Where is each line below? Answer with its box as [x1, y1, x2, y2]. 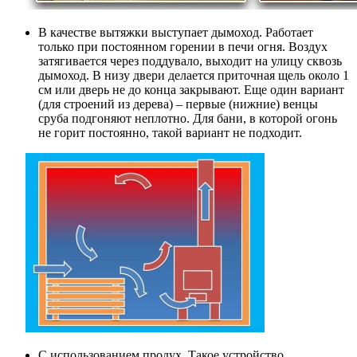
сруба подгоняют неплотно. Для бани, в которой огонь [38, 112, 337, 126]
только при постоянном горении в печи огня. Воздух [38, 40, 328, 54]
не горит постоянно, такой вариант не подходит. [38, 126, 302, 140]
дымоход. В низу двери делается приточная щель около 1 [38, 69, 349, 83]
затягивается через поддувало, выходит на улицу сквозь [38, 54, 342, 69]
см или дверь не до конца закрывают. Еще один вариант [38, 83, 344, 97]
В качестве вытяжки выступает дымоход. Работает [38, 25, 313, 40]
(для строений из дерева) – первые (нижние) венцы [38, 97, 318, 112]
